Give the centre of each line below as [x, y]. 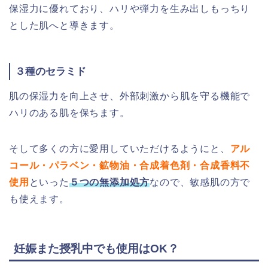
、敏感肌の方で [215, 182]
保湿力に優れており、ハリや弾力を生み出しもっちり [130, 9]
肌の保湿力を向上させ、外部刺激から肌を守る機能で [130, 96]
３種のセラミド [51, 72]
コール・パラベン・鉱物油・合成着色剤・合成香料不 [130, 166]
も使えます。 [39, 199]
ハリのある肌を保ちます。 [69, 113]
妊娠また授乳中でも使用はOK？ [96, 248]
